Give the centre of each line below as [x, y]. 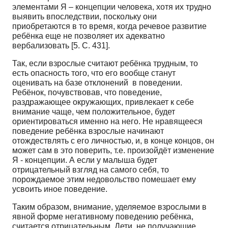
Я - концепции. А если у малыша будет [85, 160]
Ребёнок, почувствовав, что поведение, [87, 92]
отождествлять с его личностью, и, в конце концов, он [113, 140]
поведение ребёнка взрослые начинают [88, 131]
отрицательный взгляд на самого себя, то [91, 169]
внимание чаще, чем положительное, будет [94, 111]
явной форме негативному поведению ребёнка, [103, 216]
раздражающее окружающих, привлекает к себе [103, 102]
